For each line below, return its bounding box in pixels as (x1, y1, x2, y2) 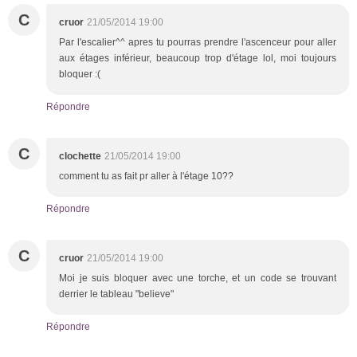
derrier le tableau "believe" (59, 288, 176, 300)
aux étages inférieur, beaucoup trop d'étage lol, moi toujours (59, 52, 336, 64)
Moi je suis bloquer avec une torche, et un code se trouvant (59, 272, 336, 284)
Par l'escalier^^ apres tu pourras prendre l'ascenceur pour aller (59, 36, 336, 48)
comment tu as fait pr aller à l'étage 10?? (59, 170, 233, 182)
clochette (59, 150, 101, 162)
